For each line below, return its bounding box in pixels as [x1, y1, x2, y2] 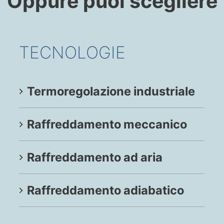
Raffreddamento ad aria [27, 150, 163, 165]
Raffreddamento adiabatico [27, 183, 184, 198]
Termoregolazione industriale [27, 84, 195, 99]
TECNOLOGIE [19, 42, 126, 62]
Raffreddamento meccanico [27, 117, 187, 132]
